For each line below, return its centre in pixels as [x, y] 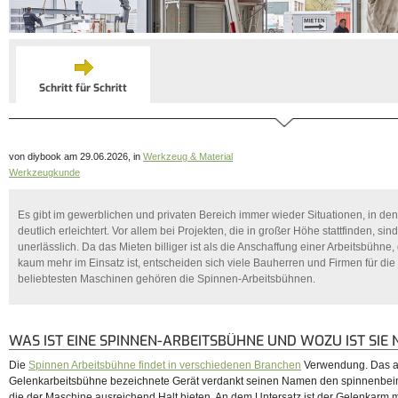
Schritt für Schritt [83, 88]
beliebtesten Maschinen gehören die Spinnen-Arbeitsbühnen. [167, 279]
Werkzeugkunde [44, 172]
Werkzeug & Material [188, 156]
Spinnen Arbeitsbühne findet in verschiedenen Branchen [165, 366]
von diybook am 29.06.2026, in [76, 156]
